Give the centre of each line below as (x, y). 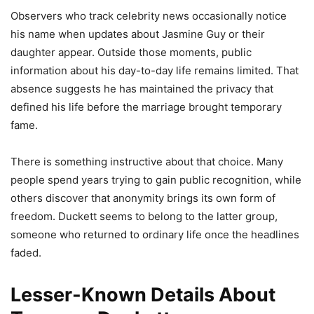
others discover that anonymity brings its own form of (143, 198)
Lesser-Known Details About (143, 294)
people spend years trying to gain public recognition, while (156, 179)
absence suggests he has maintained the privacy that (142, 88)
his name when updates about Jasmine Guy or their (138, 34)
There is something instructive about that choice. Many (147, 161)
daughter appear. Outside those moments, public (131, 52)
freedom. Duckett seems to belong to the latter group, (144, 216)
